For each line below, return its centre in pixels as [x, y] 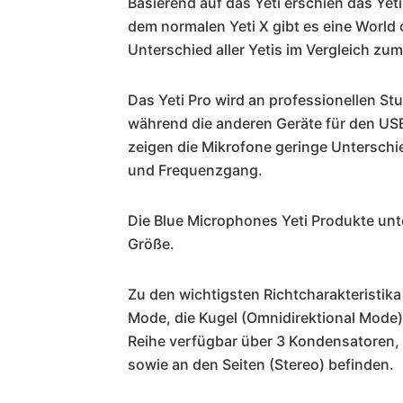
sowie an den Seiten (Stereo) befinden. [261, 365]
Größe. [151, 244]
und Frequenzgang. [195, 170]
